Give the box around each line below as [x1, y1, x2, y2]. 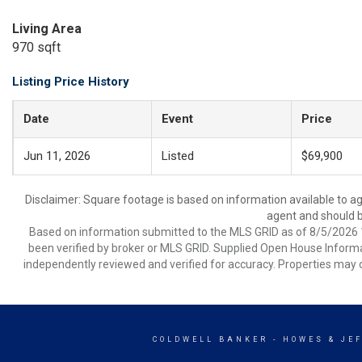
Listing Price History [12, 74, 129, 89]
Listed [162, 149, 194, 163]
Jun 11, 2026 [23, 149, 90, 163]
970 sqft [12, 40, 61, 55]
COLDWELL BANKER [153, 335, 268, 343]
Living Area [12, 21, 82, 36]
